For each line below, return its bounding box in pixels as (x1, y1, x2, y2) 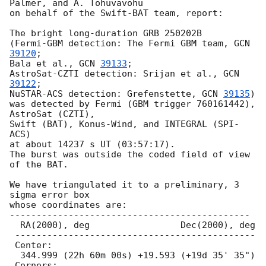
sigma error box (9, 189, 90, 201)
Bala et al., (9, 58, 79, 69)
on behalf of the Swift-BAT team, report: (9, 8, 223, 19)
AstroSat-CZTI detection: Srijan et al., (9, 68, 223, 80)
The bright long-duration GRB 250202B (9, 28, 202, 39)
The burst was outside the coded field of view (9, 149, 250, 160)
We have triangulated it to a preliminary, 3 (9, 179, 239, 191)
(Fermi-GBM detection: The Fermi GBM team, (9, 38, 234, 49)
